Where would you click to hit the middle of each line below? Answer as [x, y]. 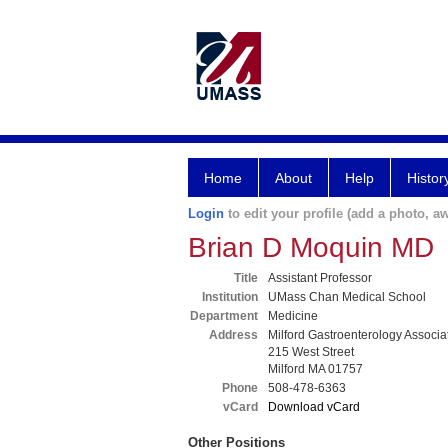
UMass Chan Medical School [347, 297]
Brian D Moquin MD [311, 247]
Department [224, 316]
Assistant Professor [320, 278]
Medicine [293, 316]
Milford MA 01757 [315, 369]
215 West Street [311, 352]
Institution [230, 297]
